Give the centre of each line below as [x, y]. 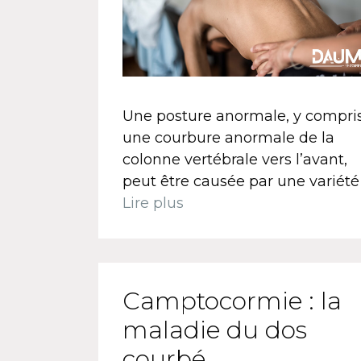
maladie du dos [215, 330]
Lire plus [153, 203]
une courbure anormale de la [228, 138]
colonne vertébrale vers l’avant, [235, 160]
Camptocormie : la [232, 301]
